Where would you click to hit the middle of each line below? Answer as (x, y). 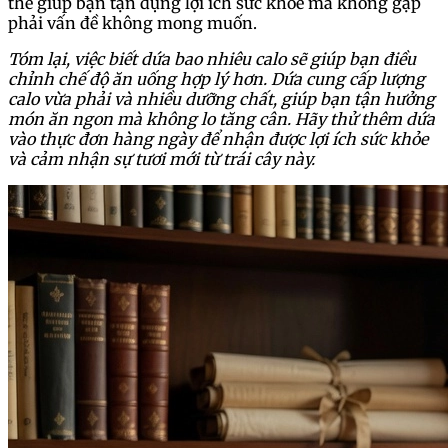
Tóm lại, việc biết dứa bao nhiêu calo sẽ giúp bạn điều (212, 58)
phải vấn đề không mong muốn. (132, 22)
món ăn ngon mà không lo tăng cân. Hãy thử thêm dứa (221, 118)
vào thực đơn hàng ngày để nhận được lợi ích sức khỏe (218, 138)
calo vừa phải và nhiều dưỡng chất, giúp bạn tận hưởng (221, 98)
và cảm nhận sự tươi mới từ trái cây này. (161, 158)
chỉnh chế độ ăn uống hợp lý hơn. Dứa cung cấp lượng (216, 78)
